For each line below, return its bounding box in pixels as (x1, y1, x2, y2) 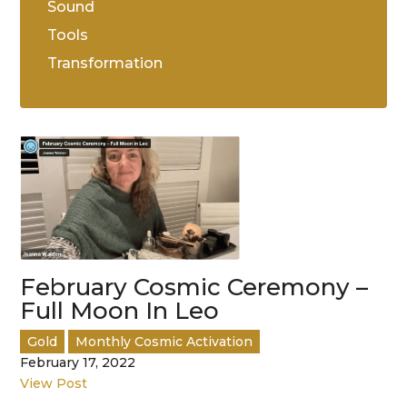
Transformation (47, 55, 164, 72)
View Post (20, 375, 88, 392)
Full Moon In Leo (20, 296, 220, 326)
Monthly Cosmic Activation (75, 333, 253, 351)
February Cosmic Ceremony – (20, 273, 369, 303)
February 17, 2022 (20, 354, 136, 372)
